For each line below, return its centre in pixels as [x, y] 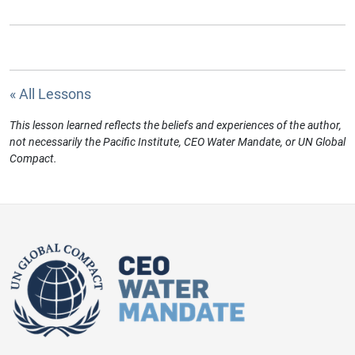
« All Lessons [50, 94]
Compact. [33, 159]
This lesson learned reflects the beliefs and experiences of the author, [176, 126]
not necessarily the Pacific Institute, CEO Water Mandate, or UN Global [177, 142]
